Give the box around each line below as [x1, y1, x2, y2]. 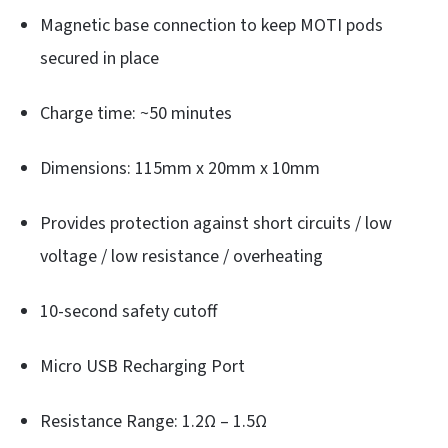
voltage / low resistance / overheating [40, 244, 323, 270]
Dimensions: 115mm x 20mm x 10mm [40, 156, 320, 182]
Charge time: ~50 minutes [40, 101, 232, 127]
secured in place [40, 46, 159, 72]
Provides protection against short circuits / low [40, 211, 392, 237]
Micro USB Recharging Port [40, 354, 245, 380]
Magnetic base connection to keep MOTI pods [40, 13, 383, 39]
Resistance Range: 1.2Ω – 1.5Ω [40, 409, 267, 435]
